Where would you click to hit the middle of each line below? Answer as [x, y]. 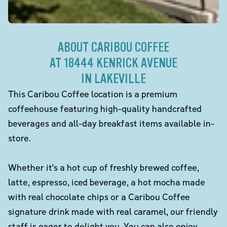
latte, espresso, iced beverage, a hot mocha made [107, 182]
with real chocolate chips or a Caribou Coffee [99, 196]
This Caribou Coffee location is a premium [93, 93]
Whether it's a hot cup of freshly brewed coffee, [104, 167]
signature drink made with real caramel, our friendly [113, 211]
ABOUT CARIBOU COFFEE [113, 47]
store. [20, 138]
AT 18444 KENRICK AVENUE [113, 63]
